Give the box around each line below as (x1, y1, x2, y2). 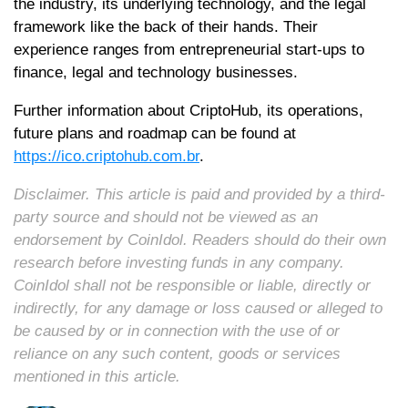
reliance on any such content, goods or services (14, 345, 341, 363)
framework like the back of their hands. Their (14, 18, 318, 36)
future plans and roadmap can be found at (14, 125, 296, 143)
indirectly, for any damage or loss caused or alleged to (14, 300, 382, 318)
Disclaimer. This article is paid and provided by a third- (14, 186, 385, 204)
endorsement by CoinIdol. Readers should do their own (14, 231, 386, 250)
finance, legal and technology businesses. (14, 64, 298, 82)
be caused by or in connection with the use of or (14, 322, 340, 341)
